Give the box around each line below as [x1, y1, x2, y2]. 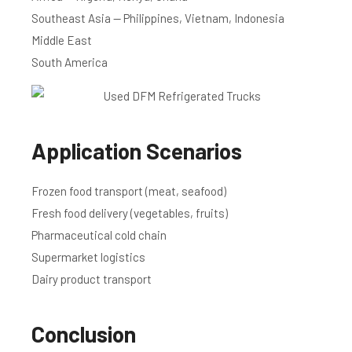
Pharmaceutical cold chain [31, 228, 167, 243]
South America [31, 55, 108, 70]
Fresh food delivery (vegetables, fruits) [31, 206, 228, 221]
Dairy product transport [31, 272, 152, 287]
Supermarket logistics [31, 250, 145, 265]
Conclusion [31, 321, 136, 348]
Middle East [31, 33, 92, 48]
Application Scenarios [31, 137, 242, 165]
